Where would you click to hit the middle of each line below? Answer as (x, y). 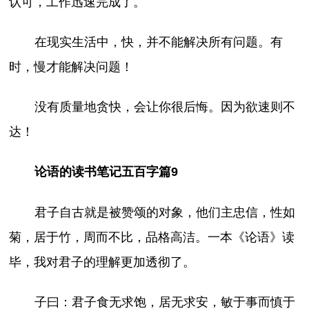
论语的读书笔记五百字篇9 (106, 172)
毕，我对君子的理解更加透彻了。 (102, 262)
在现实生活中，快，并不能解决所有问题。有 (158, 42)
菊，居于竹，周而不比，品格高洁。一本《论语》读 (152, 237)
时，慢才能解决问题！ (71, 67)
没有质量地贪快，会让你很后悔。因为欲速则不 (165, 107)
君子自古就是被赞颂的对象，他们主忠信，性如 (165, 212)
